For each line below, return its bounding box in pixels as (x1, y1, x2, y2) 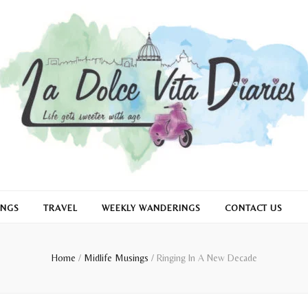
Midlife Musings (83, 252, 151, 263)
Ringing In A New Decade (156, 252, 257, 263)
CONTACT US (224, 203, 283, 213)
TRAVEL (43, 203, 78, 213)
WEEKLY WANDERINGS (102, 203, 201, 213)
